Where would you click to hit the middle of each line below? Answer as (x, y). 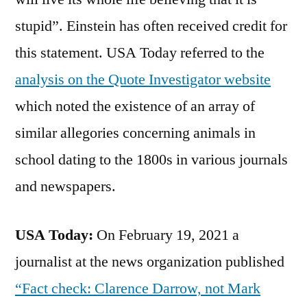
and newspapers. (65, 186)
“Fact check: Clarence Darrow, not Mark (138, 288)
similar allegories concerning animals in (135, 133)
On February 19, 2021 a (166, 235)
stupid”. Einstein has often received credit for (151, 26)
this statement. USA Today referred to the (140, 52)
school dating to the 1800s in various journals (151, 159)
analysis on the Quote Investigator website (143, 79)
